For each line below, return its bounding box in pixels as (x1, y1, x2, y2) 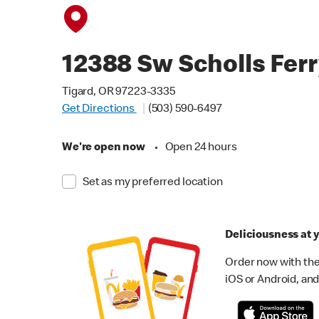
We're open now (62, 142, 145, 154)
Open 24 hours (164, 142, 237, 154)
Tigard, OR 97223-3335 (62, 87, 175, 98)
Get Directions (62, 104, 137, 115)
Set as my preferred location (82, 177, 223, 189)
